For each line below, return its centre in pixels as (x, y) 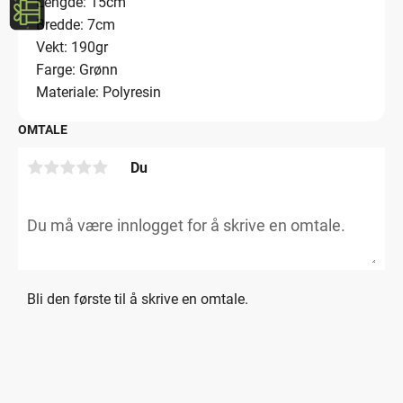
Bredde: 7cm (76, 25)
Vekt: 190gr (72, 48)
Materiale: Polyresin (99, 93)
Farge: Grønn (77, 70)
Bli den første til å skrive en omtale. (138, 299)
